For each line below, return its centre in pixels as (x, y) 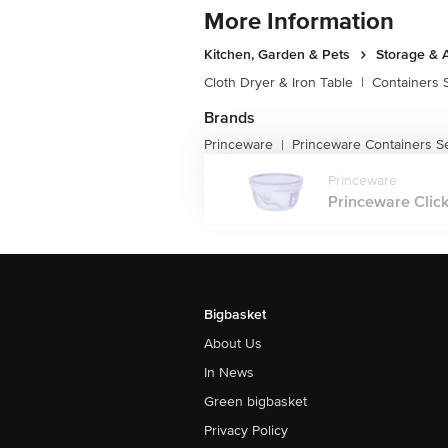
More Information (299, 22)
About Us (233, 344)
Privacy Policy (246, 431)
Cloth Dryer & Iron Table (278, 83)
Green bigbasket (255, 402)
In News (229, 373)
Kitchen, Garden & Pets (277, 55)
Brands (229, 118)
